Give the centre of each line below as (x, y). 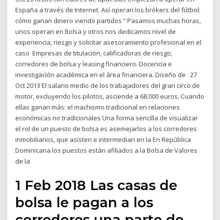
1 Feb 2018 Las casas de (96, 185)
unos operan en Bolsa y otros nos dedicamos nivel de (96, 32)
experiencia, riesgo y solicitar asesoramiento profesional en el (109, 42)
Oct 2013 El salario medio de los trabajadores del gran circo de (108, 86)
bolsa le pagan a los (84, 202)
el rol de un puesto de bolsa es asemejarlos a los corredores (106, 129)
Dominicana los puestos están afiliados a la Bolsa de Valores (107, 151)
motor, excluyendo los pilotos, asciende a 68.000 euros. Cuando (110, 96)
